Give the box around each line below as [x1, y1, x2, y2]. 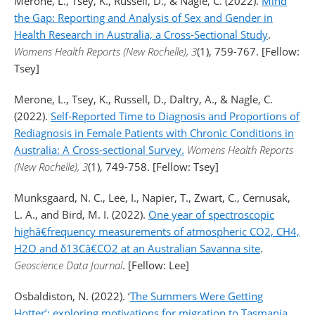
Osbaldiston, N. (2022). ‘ [14, 289, 130, 303]
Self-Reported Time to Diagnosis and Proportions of [51, 109, 300, 123]
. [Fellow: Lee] [122, 258, 189, 272]
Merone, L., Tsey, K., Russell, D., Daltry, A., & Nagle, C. [14, 92, 273, 106]
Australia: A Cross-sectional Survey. [14, 143, 184, 157]
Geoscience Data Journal [14, 258, 122, 272]
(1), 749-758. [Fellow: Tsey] [88, 160, 219, 174]
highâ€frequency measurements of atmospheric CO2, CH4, [14, 224, 300, 238]
